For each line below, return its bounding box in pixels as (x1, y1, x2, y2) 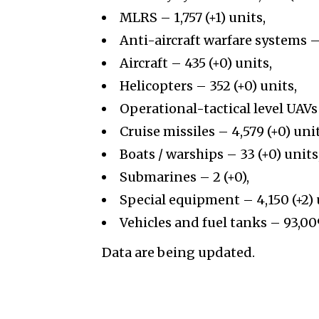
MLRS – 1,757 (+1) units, (120, 9, 266, 26)
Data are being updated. (102, 244, 255, 261)
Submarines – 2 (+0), (120, 169, 249, 186)
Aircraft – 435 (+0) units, (120, 55, 272, 72)
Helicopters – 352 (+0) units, (120, 78, 297, 95)
